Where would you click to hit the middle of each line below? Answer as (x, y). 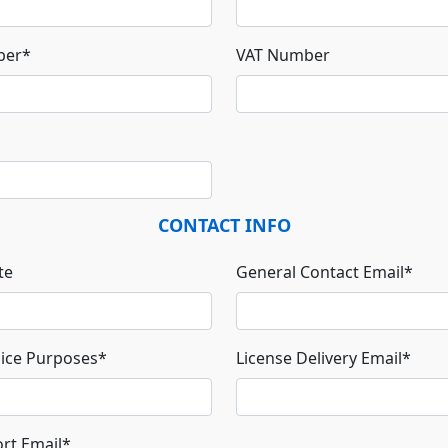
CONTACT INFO (224, 224)
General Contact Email (320, 271)
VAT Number (283, 54)
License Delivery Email (319, 357)
